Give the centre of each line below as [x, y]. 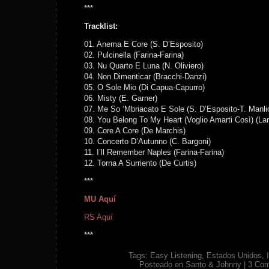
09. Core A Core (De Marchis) [135, 131]
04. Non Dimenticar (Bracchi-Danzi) [145, 77]
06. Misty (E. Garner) [121, 98]
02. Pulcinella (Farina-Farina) [134, 55]
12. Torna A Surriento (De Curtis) [140, 163]
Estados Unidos [234, 255]
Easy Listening [176, 255]
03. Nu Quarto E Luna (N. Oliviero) [144, 66]
